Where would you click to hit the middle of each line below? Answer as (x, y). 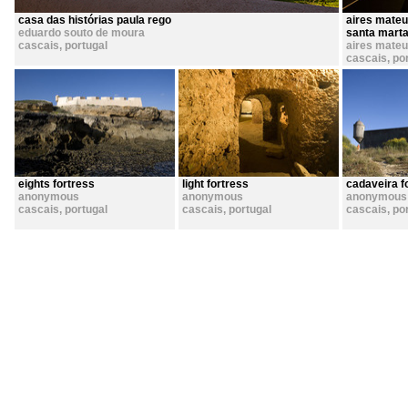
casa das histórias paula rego (95, 20)
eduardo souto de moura (82, 33)
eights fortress (56, 184)
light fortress (215, 184)
